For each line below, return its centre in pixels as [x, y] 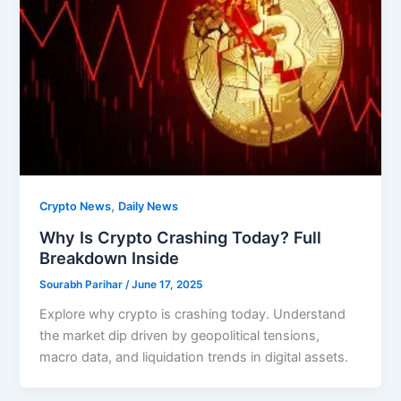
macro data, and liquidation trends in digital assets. [194, 358]
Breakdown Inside [110, 257]
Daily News [149, 206]
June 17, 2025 [167, 285]
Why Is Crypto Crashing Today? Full [181, 237]
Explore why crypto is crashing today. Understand [193, 315]
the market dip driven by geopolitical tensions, [180, 336]
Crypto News [76, 206]
